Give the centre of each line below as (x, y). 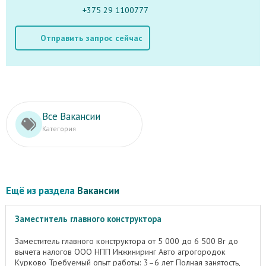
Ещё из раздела (42, 191)
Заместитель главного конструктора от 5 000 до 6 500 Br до (126, 241)
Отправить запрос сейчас (91, 38)
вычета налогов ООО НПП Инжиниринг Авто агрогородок (120, 252)
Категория (59, 128)
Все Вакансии (71, 116)
